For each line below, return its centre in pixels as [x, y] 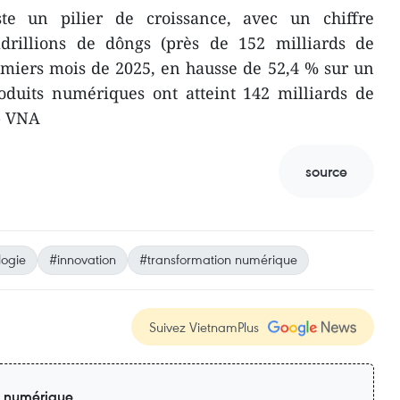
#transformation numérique [218, 258]
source [326, 171]
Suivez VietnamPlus [204, 326]
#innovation [83, 258]
